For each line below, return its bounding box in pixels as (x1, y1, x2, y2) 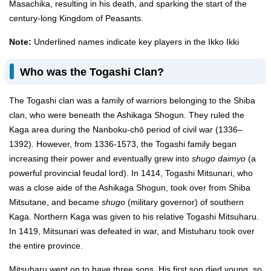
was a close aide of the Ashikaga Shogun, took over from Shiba (9, 183, 250, 192)
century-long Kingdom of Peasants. (9, 13, 146, 23)
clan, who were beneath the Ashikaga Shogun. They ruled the (9, 110, 244, 120)
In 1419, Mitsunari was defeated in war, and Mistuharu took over (9, 226, 255, 236)
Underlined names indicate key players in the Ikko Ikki (31, 37, 239, 47)
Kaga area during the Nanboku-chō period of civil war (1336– (9, 125, 243, 134)
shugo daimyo (192, 154, 246, 163)
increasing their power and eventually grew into (9, 154, 192, 163)
